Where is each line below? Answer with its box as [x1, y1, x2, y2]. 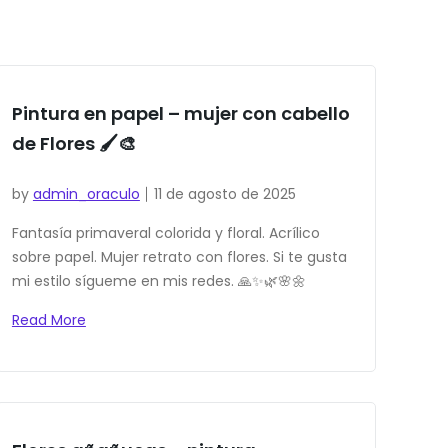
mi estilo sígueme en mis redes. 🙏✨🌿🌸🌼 [11, 271, 306, 292]
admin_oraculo [32, 184, 140, 205]
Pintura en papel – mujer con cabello [11, 101, 350, 127]
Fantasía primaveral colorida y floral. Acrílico [11, 223, 320, 244]
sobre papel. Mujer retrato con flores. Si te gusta [11, 247, 347, 268]
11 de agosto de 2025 [153, 184, 296, 205]
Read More [11, 310, 86, 331]
